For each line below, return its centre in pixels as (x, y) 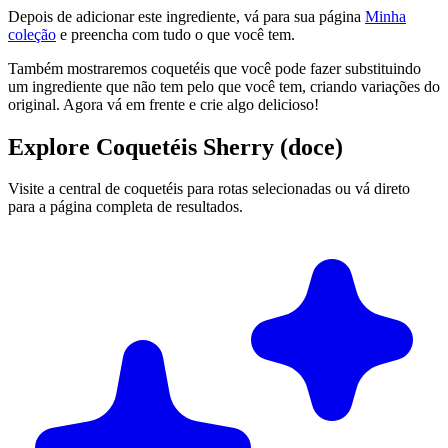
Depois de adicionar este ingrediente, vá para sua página (186, 16)
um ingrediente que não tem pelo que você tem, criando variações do (224, 86)
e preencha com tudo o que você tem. (175, 34)
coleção (32, 34)
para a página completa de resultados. (125, 207)
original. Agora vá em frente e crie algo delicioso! (163, 104)
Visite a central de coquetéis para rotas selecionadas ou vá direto (209, 189)
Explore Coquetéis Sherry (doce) (175, 146)
